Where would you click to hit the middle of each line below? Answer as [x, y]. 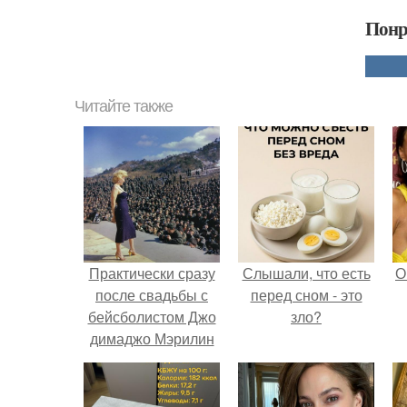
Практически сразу [152, 273]
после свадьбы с [152, 295]
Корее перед [152, 382]
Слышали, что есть [306, 273]
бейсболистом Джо [152, 317]
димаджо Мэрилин [152, 339]
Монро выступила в [152, 361]
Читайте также [124, 107]
